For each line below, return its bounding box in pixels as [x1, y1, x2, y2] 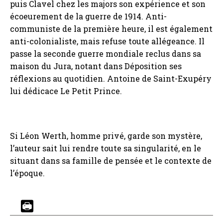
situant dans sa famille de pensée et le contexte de [10, 155, 212, 166]
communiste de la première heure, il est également [10, 23, 213, 34]
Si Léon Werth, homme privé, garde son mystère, [10, 130, 202, 141]
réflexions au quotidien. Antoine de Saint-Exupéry [10, 73, 212, 84]
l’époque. [10, 168, 45, 179]
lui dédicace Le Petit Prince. [10, 86, 122, 97]
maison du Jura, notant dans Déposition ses [10, 61, 182, 72]
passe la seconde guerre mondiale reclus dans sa [10, 48, 201, 59]
